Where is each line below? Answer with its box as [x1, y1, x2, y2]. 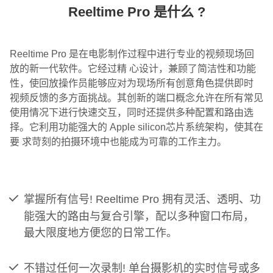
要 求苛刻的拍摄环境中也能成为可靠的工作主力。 [10, 136, 227, 147]
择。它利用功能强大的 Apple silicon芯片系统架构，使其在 [10, 122, 263, 133]
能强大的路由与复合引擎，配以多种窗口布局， [24, 210, 255, 223]
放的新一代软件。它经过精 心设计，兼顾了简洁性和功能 [10, 63, 256, 74]
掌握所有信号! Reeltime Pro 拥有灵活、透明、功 [24, 193, 261, 206]
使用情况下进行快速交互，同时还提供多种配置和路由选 [10, 107, 253, 118]
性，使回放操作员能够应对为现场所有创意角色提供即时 [10, 78, 253, 89]
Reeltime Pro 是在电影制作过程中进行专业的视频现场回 [10, 49, 254, 60]
